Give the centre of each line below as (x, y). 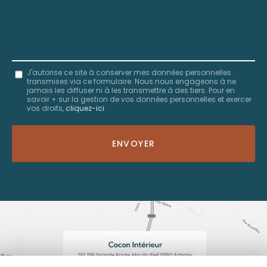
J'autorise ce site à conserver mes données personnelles (129, 73)
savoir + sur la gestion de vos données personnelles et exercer (139, 100)
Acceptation (35, 124)
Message (30, 70)
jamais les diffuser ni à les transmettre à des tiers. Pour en (131, 91)
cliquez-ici (85, 108)
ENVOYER (133, 144)
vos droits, (46, 108)
